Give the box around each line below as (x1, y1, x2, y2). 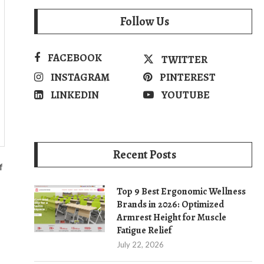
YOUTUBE (161, 88, 210, 102)
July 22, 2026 (117, 240, 164, 249)
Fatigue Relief (117, 224, 171, 237)
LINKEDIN (51, 88, 99, 102)
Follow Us (120, 14, 169, 29)
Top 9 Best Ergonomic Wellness (117, 185, 246, 198)
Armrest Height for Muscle (117, 211, 226, 224)
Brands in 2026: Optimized (117, 198, 224, 211)
